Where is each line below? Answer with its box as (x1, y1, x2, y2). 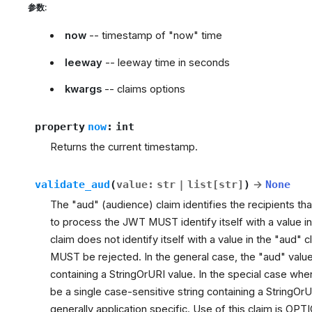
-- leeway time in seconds (102, 56, 231, 69)
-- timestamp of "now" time (86, 29, 223, 42)
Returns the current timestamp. (50, 141, 198, 154)
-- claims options (102, 83, 186, 96)
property (34, 120, 85, 133)
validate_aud (34, 178, 110, 191)
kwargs (65, 83, 102, 96)
